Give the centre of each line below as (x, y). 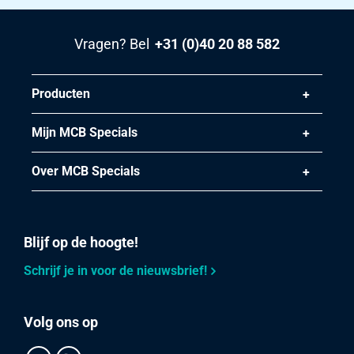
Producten (61, 93)
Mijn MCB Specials (85, 132)
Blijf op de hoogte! (81, 242)
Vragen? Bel (111, 43)
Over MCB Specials (86, 171)
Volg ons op (61, 322)
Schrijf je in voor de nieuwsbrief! (115, 271)
